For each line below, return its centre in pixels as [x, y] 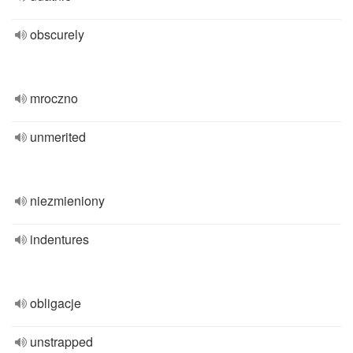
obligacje [56, 303]
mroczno [54, 98]
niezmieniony [67, 201]
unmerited [58, 137]
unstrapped [61, 342]
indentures [59, 239]
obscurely [57, 34]
